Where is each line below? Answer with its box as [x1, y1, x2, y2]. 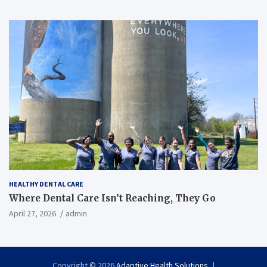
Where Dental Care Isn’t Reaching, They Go [9, 192, 216, 204]
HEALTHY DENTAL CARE [9, 179, 83, 188]
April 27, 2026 [9, 207, 56, 219]
